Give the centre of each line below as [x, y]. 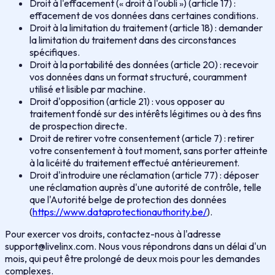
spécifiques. [55, 52]
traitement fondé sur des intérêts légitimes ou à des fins [145, 113]
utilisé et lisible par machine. [87, 89]
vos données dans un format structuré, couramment [138, 76]
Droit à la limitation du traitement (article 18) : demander [146, 27]
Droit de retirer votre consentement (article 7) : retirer [142, 138]
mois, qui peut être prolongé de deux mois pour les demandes [133, 258]
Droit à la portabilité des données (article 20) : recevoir [144, 64]
